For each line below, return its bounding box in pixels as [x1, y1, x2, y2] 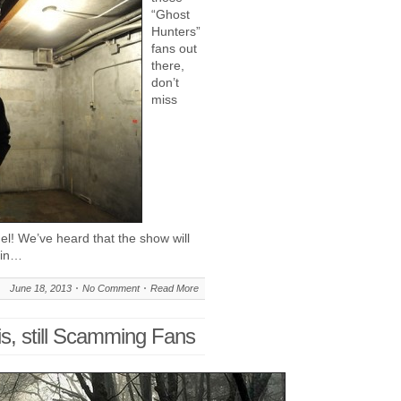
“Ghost [151, 7, 190, 21]
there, [151, 58, 184, 73]
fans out [151, 41, 197, 55]
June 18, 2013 [10, 283, 72, 294]
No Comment [82, 283, 140, 294]
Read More [150, 283, 199, 294]
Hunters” [151, 24, 200, 38]
